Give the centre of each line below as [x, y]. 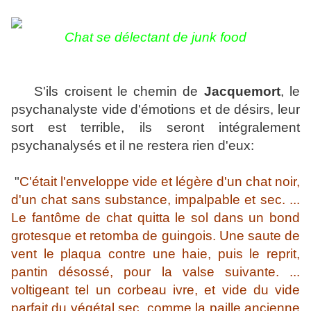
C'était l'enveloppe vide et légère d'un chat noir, [160, 182]
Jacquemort [242, 92]
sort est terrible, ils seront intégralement [155, 128]
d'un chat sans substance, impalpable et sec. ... [155, 200]
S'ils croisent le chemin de [108, 92]
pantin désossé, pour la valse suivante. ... [155, 272]
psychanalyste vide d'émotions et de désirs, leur [155, 110]
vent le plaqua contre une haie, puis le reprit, [155, 254]
